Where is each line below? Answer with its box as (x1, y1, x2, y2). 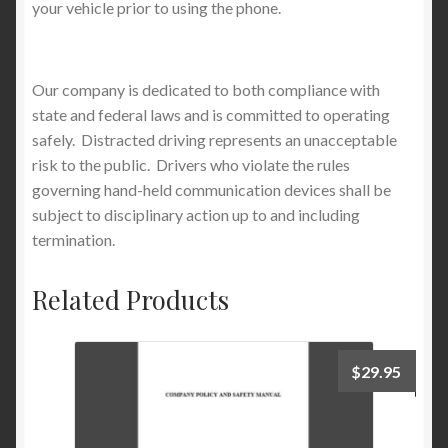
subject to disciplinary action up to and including (32, 204, 360, 224)
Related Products (32, 281, 229, 316)
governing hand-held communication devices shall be (32, 179, 391, 199)
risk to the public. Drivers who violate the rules (32, 154, 350, 174)
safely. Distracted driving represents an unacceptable (32, 129, 397, 149)
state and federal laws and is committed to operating (32, 104, 390, 124)
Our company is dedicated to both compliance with (32, 79, 380, 99)
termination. (32, 229, 115, 249)
